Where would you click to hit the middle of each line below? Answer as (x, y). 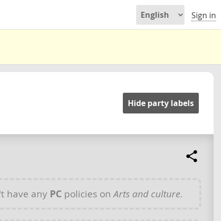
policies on (88, 193)
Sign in (204, 16)
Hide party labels (161, 103)
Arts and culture (147, 193)
